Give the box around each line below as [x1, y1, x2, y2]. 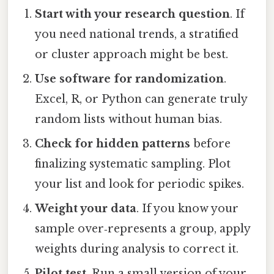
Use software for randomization [35, 72, 224, 86]
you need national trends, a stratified [35, 28, 239, 42]
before [190, 137, 231, 151]
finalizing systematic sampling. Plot [35, 157, 231, 171]
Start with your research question [35, 7, 231, 21]
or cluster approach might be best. [35, 48, 229, 62]
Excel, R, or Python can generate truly [35, 92, 248, 106]
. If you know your [136, 202, 239, 216]
